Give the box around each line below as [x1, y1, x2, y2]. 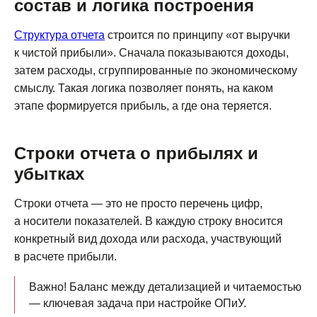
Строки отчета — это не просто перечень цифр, [14, 197, 263, 209]
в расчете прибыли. [14, 250, 117, 263]
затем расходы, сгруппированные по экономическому [14, 64, 297, 76]
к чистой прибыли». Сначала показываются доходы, [14, 46, 289, 59]
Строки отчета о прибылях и [14, 143, 258, 163]
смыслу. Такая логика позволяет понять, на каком [14, 81, 273, 94]
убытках [14, 163, 84, 183]
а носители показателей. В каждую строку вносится [14, 214, 283, 227]
